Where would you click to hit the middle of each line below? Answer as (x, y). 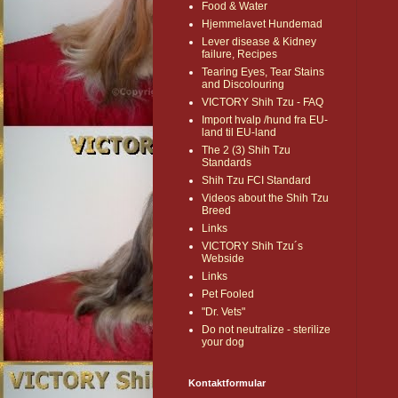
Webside (223, 259)
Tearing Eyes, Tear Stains (263, 72)
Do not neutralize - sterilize (266, 330)
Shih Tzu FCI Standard (256, 181)
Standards (227, 163)
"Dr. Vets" (223, 312)
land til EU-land (239, 133)
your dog (223, 342)
